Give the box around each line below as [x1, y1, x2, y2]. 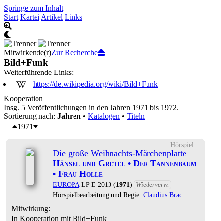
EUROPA [53, 181, 79, 188]
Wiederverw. [136, 181, 169, 188]
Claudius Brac [143, 191, 182, 199]
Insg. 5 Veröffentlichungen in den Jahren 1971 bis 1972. [4, 103, 179, 111]
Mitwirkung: [11, 204, 50, 213]
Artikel [41, 13, 63, 21]
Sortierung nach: [4, 112, 57, 120]
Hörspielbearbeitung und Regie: [53, 191, 143, 199]
